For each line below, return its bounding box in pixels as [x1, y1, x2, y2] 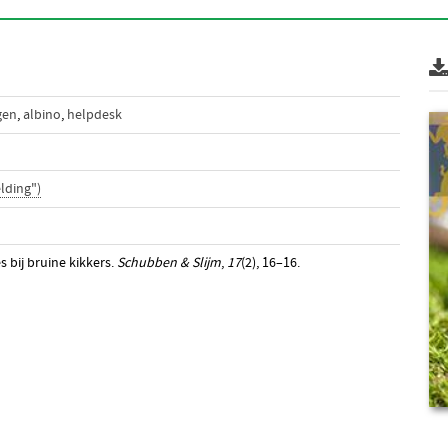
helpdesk [66, 107, 122, 123]
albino [22, 107, 61, 123]
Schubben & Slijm [116, 255, 221, 271]
